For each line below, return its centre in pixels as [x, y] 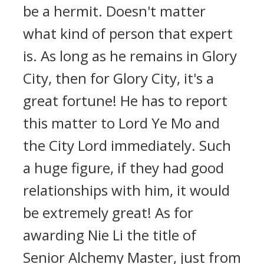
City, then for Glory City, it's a [118, 78]
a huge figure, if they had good [123, 168]
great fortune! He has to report [125, 100]
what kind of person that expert [128, 33]
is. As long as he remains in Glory [130, 56]
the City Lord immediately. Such [127, 145]
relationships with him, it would [126, 190]
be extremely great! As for [108, 212]
